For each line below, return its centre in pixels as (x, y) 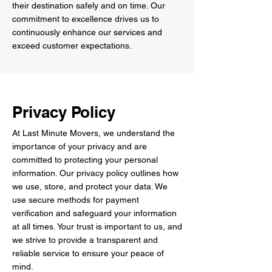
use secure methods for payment (76, 200)
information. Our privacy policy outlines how (95, 173)
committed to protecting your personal (85, 160)
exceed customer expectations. (72, 46)
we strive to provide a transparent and (85, 240)
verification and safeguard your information (94, 213)
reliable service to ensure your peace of (88, 253)
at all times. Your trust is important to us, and (97, 226)
